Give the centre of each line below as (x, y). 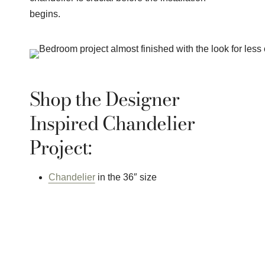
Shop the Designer (104, 99)
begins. (45, 14)
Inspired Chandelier (112, 123)
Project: (60, 147)
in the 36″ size (126, 177)
